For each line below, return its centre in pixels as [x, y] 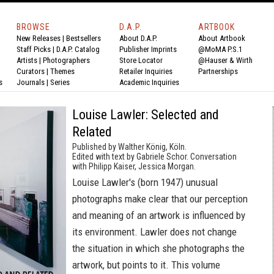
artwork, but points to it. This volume [146, 265]
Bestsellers [83, 38]
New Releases [39, 38]
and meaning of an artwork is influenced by [159, 215]
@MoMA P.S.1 [220, 49]
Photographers [66, 60]
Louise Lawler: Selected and [146, 115]
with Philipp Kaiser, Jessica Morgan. [134, 166]
